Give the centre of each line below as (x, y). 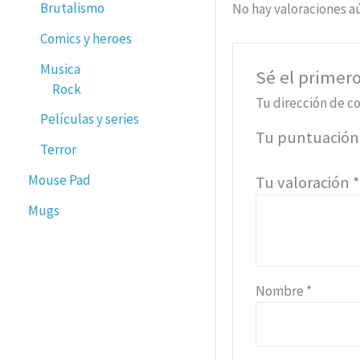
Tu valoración (305, 183)
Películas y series (90, 119)
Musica (60, 69)
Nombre (281, 291)
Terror (58, 149)
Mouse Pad (59, 180)
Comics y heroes (86, 38)
